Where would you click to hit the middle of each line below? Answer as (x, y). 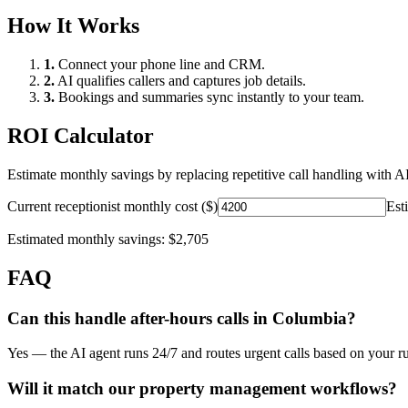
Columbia (310, 318)
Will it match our (73, 389)
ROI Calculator (81, 135)
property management (223, 389)
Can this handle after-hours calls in (140, 318)
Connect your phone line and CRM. (160, 65)
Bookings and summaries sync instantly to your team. (209, 97)
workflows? (352, 389)
